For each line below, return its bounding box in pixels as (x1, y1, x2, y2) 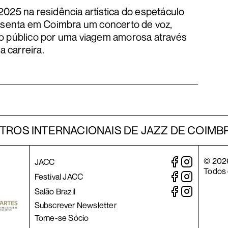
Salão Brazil (34, 186, 76, 197)
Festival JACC (34, 172, 83, 182)
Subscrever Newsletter (34, 200, 117, 211)
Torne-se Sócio (34, 213, 89, 223)
